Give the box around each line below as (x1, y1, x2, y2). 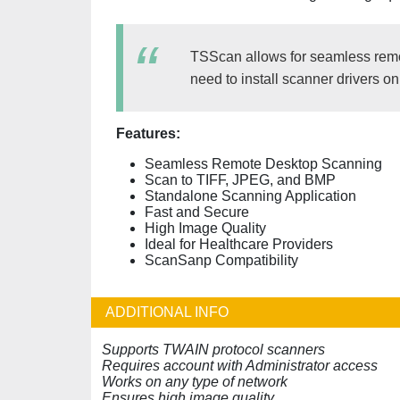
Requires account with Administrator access (102, 358, 378, 373)
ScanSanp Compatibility (145, 253, 298, 268)
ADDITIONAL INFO (105, 304, 229, 320)
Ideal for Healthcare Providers (145, 237, 333, 252)
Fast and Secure (145, 204, 249, 220)
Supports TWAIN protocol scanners (102, 342, 325, 357)
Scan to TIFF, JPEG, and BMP (145, 172, 336, 187)
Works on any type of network (102, 374, 287, 389)
